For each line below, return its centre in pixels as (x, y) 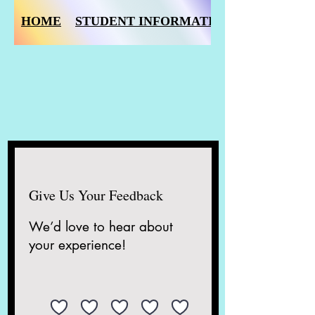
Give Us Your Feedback (96, 195)
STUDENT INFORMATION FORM (175, 21)
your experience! (77, 245)
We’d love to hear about (101, 227)
